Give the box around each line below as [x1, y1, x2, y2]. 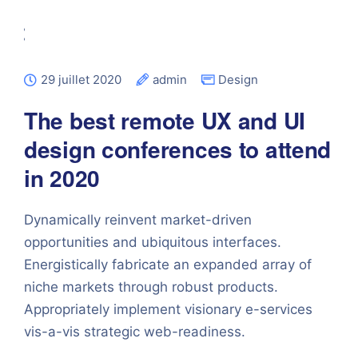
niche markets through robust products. [24, 279, 278, 295]
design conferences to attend [24, 133, 332, 165]
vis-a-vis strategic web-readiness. [24, 324, 245, 340]
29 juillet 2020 [41, 72, 121, 87]
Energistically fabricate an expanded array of [24, 257, 312, 272]
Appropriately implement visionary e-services [24, 301, 312, 317]
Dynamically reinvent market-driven [24, 212, 252, 228]
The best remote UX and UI [24, 104, 305, 137]
